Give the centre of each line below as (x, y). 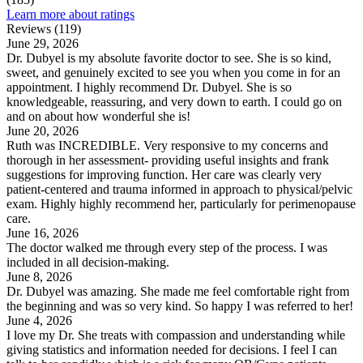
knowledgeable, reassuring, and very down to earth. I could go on (174, 102)
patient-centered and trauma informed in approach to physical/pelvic (179, 190)
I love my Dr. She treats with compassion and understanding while (176, 335)
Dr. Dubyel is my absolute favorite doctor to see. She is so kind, (169, 58)
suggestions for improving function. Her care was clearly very (164, 175)
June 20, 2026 (43, 131)
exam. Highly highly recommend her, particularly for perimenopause (181, 204)
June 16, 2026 (43, 233)
